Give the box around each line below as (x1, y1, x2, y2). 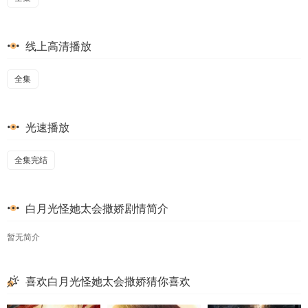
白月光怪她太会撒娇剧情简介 (23, 203, 168, 214)
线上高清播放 (23, 41, 91, 52)
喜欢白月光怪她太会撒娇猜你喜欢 (23, 276, 190, 287)
